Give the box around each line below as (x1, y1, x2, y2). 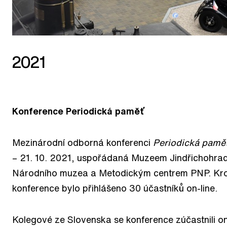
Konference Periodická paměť (12, 106, 144, 116)
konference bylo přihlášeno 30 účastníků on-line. (12, 183, 217, 193)
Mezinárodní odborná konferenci (12, 137, 153, 147)
